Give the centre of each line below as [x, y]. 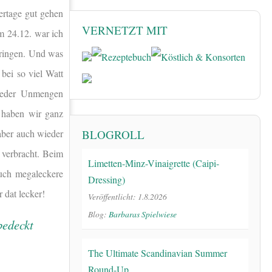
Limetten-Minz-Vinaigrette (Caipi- [154, 163]
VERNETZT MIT [125, 30]
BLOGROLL [113, 134]
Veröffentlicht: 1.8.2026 [127, 196]
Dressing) [107, 179]
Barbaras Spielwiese [143, 214]
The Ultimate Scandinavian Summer [158, 253]
